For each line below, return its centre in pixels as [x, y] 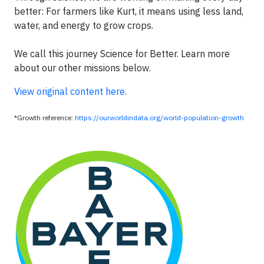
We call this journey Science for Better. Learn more [122, 54]
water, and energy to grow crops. [85, 25]
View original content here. [70, 91]
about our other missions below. [82, 68]
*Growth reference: [44, 118]
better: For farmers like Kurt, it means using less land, [129, 11]
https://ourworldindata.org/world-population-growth [159, 118]
